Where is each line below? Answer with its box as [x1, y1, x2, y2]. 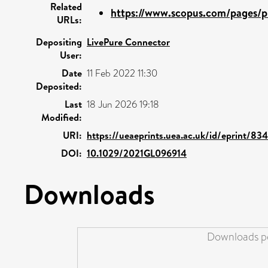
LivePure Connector [87, 35, 170, 48]
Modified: [41, 110, 82, 124]
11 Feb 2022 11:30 [87, 66, 157, 80]
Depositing [36, 35, 82, 48]
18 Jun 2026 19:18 [87, 97, 159, 111]
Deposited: [36, 79, 82, 93]
